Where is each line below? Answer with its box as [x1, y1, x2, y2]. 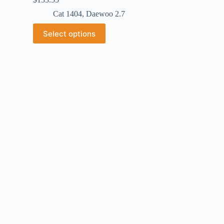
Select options [43, 28, 95, 38]
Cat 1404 [53, 9, 82, 18]
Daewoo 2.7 [86, 9, 125, 18]
